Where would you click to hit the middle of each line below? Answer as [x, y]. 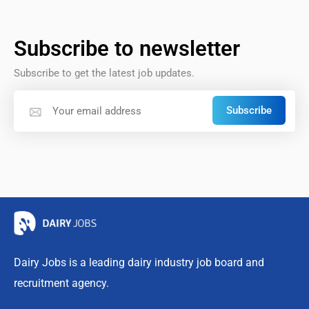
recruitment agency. [61, 283]
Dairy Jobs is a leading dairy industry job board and [139, 263]
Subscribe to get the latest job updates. [104, 73]
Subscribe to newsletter [127, 48]
